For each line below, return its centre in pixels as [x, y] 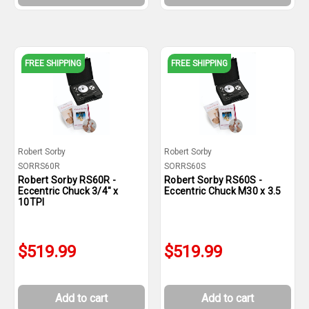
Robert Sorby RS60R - [67, 180]
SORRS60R [39, 166]
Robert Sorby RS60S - [213, 180]
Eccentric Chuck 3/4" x [68, 191]
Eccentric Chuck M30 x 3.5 [223, 191]
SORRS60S [185, 166]
